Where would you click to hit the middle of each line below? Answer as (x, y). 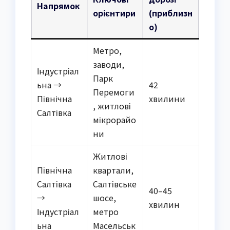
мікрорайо (115, 119)
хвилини (167, 98)
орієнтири (114, 13)
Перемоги (114, 92)
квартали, (113, 170)
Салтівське (115, 184)
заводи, (109, 64)
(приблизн (171, 13)
